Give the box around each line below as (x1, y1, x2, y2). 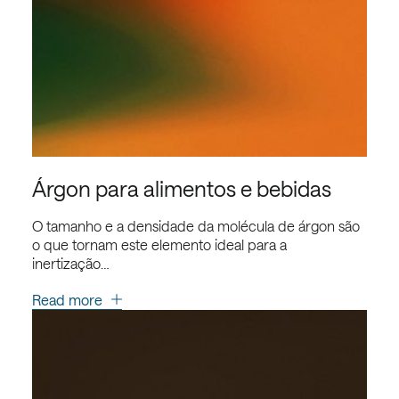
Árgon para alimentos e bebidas (31, 175, 331, 201)
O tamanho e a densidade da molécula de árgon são (31, 216, 360, 234)
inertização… (31, 254, 110, 272)
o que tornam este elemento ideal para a (31, 235, 287, 253)
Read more (31, 290, 102, 308)
